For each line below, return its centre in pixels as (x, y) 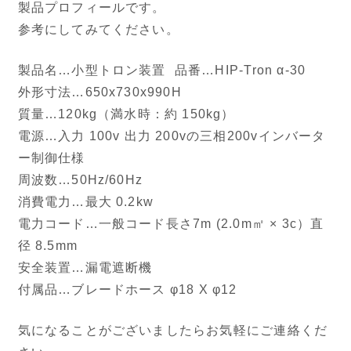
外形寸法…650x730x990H (100, 92)
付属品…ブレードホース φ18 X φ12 (127, 289)
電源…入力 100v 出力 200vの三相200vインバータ (172, 136)
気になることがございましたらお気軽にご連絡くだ (173, 330)
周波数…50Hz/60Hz (80, 179)
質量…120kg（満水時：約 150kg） (126, 114)
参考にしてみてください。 (98, 29)
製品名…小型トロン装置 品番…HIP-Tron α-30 (162, 70)
